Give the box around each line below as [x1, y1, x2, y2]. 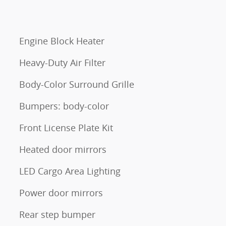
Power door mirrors [19, 186, 103, 199]
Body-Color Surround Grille [19, 78, 134, 90]
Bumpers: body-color [19, 99, 109, 112]
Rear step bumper [19, 208, 95, 220]
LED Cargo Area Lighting [19, 164, 121, 177]
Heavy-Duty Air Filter [19, 56, 105, 69]
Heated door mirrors [19, 143, 106, 155]
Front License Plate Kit [19, 121, 113, 134]
